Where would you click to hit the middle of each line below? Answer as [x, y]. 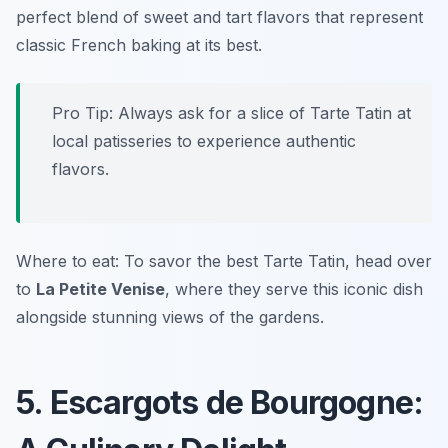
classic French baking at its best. [139, 45]
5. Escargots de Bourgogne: [220, 403]
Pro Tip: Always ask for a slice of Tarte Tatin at [231, 113]
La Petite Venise [100, 289]
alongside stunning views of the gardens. [170, 317]
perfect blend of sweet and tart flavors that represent [219, 17]
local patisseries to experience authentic [204, 141]
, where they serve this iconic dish [294, 289]
